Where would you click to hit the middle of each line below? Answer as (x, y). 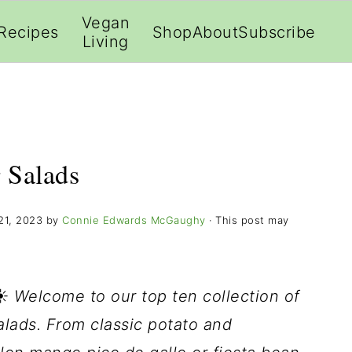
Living (105, 42)
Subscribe (277, 32)
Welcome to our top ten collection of (157, 296)
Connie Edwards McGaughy (134, 220)
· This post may (247, 220)
